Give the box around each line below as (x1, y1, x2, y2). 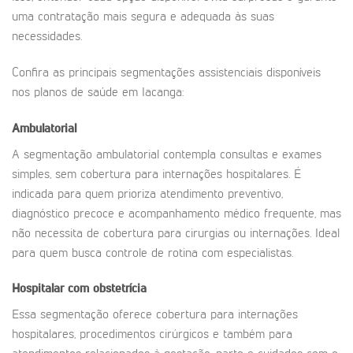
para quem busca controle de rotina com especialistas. (12, 247, 293, 260)
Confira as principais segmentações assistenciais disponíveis (12, 66, 321, 80)
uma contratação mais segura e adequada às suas (12, 11, 274, 24)
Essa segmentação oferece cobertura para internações (12, 309, 298, 322)
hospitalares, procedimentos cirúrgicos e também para (12, 329, 292, 342)
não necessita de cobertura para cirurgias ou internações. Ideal (12, 227, 340, 240)
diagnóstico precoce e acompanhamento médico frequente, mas (12, 207, 341, 221)
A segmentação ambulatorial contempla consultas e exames (12, 148, 321, 162)
